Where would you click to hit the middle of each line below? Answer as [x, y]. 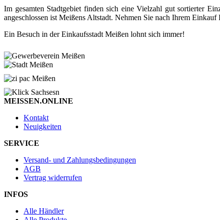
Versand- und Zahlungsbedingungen [80, 160]
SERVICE [22, 143]
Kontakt [36, 117]
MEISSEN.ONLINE [39, 101]
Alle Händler [44, 211]
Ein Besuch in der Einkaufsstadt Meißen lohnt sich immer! [94, 34]
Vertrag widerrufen [53, 177]
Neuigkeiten [42, 126]
